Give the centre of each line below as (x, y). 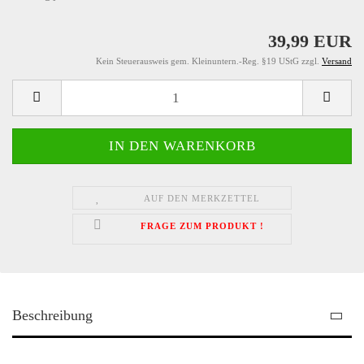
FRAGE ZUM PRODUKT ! (202, 226)
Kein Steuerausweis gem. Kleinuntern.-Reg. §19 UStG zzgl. (209, 61)
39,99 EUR (310, 41)
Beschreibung (52, 315)
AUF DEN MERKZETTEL (202, 198)
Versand (337, 61)
